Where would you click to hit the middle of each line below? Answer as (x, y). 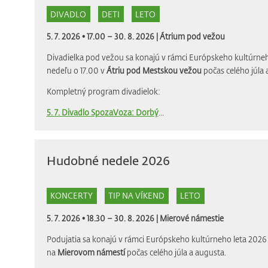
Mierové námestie (191, 218)
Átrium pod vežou (192, 36)
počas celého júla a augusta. (175, 252)
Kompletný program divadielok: (103, 92)
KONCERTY (71, 196)
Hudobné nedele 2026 (108, 160)
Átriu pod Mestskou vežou (154, 71)
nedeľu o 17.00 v (76, 71)
